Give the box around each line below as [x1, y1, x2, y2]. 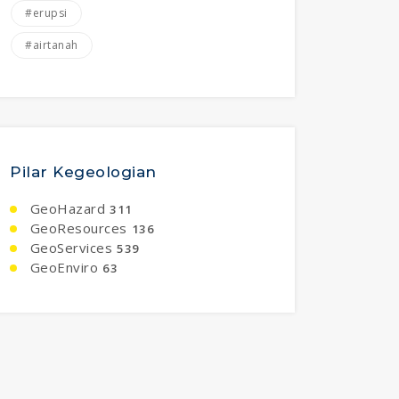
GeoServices [26, 239, 112, 257]
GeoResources [26, 219, 127, 238]
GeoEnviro [26, 258, 98, 277]
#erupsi [25, 5, 68, 21]
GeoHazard [26, 199, 105, 218]
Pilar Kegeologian [10, 163, 157, 182]
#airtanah [25, 37, 78, 53]
